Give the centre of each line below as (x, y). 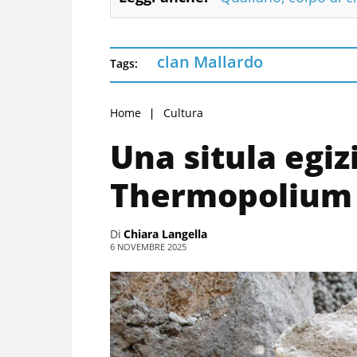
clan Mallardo (210, 62)
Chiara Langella (165, 234)
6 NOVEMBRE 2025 (148, 247)
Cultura (183, 113)
